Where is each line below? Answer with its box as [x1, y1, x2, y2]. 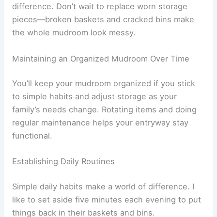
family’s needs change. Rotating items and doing [12, 105, 197, 115]
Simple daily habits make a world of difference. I [12, 182, 195, 192]
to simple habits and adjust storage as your [12, 92, 177, 102]
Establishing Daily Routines [12, 156, 115, 167]
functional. [12, 131, 53, 141]
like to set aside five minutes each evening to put [12, 195, 201, 205]
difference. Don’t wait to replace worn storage [12, 1, 188, 12]
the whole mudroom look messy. [12, 28, 136, 38]
